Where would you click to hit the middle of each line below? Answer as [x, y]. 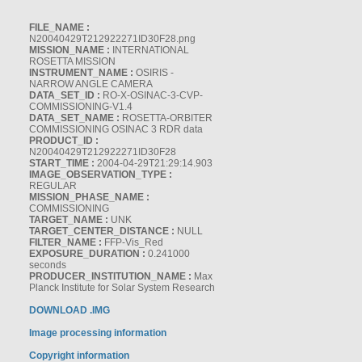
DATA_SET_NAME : [74, 118]
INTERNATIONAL [149, 50]
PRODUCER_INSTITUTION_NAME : [110, 276]
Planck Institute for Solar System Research [122, 288]
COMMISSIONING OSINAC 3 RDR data [116, 129]
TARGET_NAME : [69, 220]
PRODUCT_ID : [64, 141]
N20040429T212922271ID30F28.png [112, 39]
